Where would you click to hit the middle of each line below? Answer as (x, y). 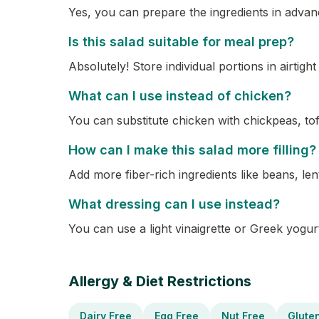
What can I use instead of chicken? (180, 96)
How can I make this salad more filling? (192, 150)
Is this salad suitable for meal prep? (181, 42)
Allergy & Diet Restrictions (160, 281)
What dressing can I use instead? (174, 204)
